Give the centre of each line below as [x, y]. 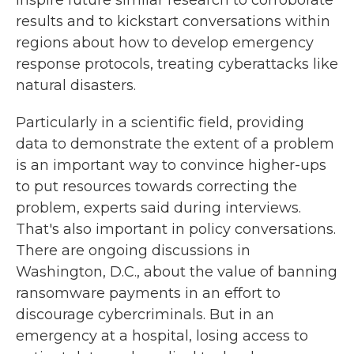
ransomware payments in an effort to [148, 293]
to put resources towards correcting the [156, 186]
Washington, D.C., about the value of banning [177, 271]
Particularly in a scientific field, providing [160, 122]
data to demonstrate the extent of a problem [175, 143]
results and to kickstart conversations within [173, 21]
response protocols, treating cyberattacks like [177, 64]
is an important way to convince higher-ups [171, 165]
